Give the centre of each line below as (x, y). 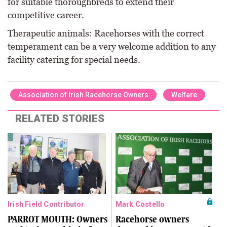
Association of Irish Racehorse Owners (83, 95)
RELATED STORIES (60, 119)
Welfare (184, 95)
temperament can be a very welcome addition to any (112, 46)
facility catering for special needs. (74, 60)
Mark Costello (140, 204)
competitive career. (46, 15)
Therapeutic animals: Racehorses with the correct (106, 33)
